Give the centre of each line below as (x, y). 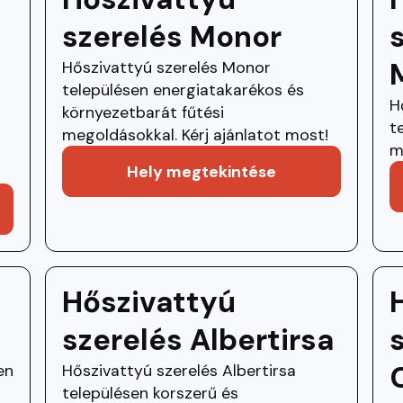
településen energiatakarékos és (183, 90)
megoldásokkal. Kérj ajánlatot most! (195, 135)
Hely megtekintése (201, 172)
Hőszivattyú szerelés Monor (166, 67)
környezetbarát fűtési (143, 112)
